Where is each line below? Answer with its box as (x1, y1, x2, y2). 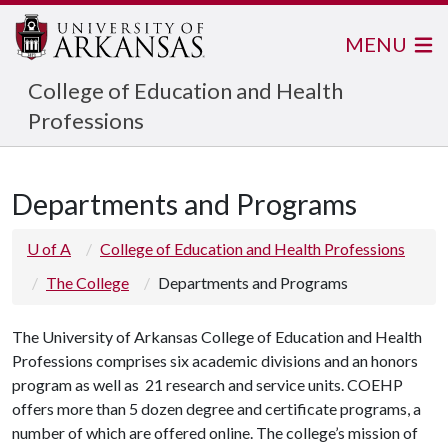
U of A (27, 239, 71, 258)
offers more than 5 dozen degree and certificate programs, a (12, 399, 421, 418)
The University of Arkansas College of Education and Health (12, 327, 422, 346)
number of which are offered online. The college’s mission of (12, 423, 418, 442)
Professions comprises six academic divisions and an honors (12, 351, 418, 370)
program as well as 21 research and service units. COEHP (12, 375, 403, 394)
